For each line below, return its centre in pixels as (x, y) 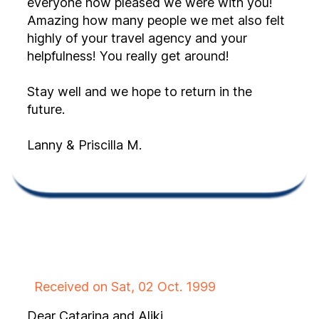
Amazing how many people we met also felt (87, 20)
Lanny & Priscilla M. (84, 145)
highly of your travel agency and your (137, 38)
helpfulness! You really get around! (179, 56)
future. (48, 109)
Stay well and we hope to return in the (140, 91)
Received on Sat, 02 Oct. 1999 (125, 287)
